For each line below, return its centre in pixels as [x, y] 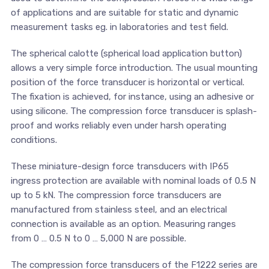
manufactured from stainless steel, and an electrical [119, 210]
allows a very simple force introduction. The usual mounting [134, 68]
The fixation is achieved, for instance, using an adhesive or [132, 97]
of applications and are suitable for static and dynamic [124, 13]
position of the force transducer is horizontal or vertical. [127, 83]
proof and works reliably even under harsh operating [118, 126]
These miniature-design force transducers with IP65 [119, 167]
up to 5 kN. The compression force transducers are [116, 195]
